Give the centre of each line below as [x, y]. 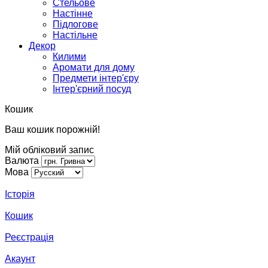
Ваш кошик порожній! [52, 130]
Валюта [22, 161]
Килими [69, 57]
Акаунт [20, 259]
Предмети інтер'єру [96, 78]
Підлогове [75, 25]
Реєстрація [29, 237]
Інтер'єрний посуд [92, 89]
